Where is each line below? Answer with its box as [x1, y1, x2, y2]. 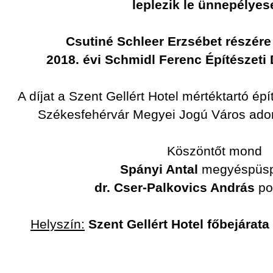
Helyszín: [30, 217, 85, 232]
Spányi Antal [120, 162, 199, 177]
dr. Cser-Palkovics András [94, 180, 255, 195]
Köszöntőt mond [167, 144, 266, 158]
